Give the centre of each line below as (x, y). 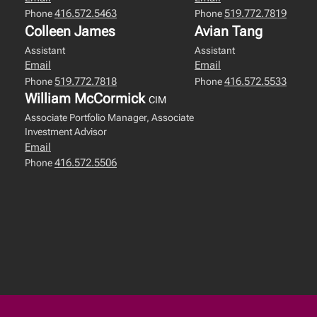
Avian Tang (229, 31)
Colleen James (70, 31)
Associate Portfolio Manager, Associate (109, 117)
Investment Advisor (66, 132)
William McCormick (87, 98)
